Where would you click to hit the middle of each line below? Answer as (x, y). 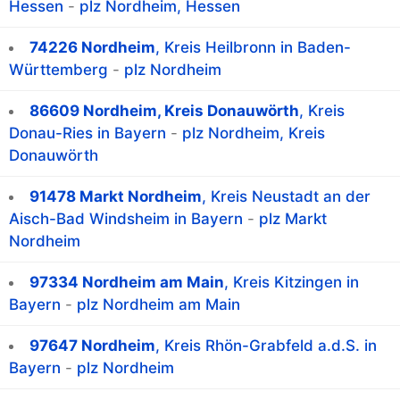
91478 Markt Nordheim (116, 197)
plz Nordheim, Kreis (254, 133)
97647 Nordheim (92, 346)
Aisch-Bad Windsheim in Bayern (126, 219)
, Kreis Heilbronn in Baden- (253, 48)
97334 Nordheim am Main (127, 283)
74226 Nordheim (92, 48)
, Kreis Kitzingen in (292, 283)
